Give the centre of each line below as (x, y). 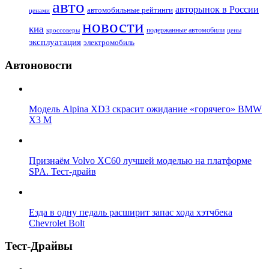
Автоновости (38, 65)
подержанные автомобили (186, 30)
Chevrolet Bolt (57, 223)
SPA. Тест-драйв (62, 171)
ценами (39, 11)
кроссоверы (63, 31)
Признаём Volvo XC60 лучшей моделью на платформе (140, 160)
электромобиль (109, 43)
